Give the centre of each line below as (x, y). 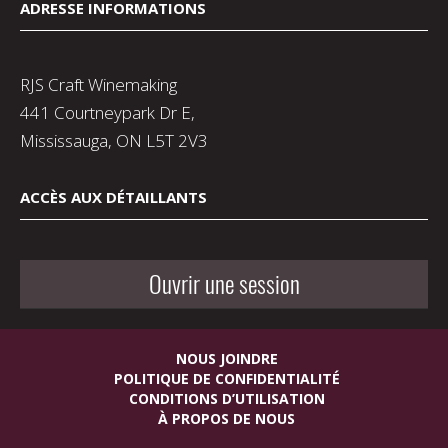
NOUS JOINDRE (226, 359)
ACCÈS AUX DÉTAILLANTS (113, 197)
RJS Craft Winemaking (98, 85)
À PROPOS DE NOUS (226, 419)
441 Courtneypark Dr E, (107, 113)
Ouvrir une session (224, 284)
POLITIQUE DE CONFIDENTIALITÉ (226, 379)
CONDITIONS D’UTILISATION (226, 399)
